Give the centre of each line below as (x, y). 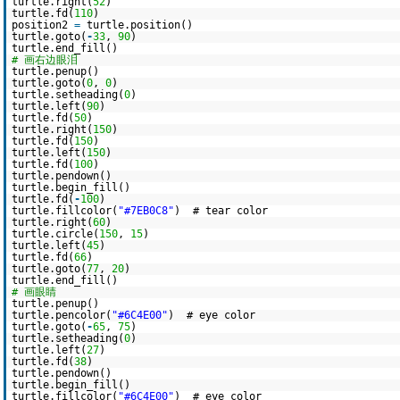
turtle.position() (140, 25)
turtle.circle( (55, 234)
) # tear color (221, 211)
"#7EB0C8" (146, 211)
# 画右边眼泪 (45, 60)
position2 (43, 25)
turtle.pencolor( (62, 315)
